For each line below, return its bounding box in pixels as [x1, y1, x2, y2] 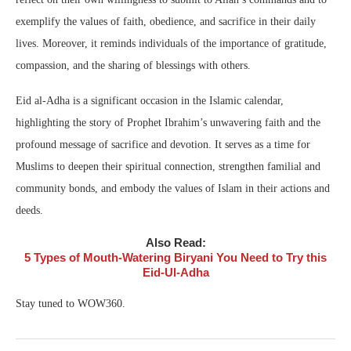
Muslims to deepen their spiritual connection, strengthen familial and [16, 161, 320, 173]
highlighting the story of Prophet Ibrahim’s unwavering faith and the [16, 117, 320, 129]
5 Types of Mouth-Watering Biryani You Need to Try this [24, 251, 327, 265]
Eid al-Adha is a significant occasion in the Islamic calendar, [16, 95, 284, 107]
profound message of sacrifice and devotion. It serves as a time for [16, 139, 310, 151]
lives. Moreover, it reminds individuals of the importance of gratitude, [16, 38, 327, 50]
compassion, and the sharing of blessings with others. [16, 60, 251, 72]
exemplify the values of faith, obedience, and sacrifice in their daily [16, 16, 316, 28]
